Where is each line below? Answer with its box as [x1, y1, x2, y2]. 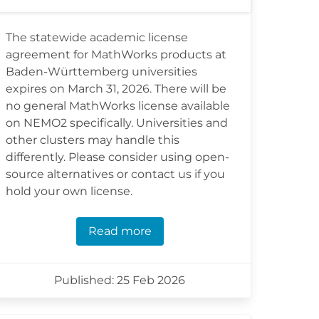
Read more [88, 224, 152, 238]
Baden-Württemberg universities [6, 65, 197, 78]
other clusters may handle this [6, 133, 179, 147]
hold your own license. [6, 184, 132, 198]
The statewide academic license [6, 31, 188, 44]
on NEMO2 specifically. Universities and [6, 116, 228, 130]
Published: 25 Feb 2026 [54, 273, 185, 287]
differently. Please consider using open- [6, 150, 229, 164]
